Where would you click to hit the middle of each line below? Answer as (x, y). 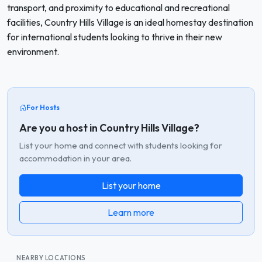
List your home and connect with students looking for (121, 145)
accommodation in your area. (75, 158)
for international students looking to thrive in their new (115, 37)
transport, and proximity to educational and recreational (118, 8)
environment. (33, 51)
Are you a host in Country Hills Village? (109, 127)
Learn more (131, 212)
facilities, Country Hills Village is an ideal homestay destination (130, 22)
